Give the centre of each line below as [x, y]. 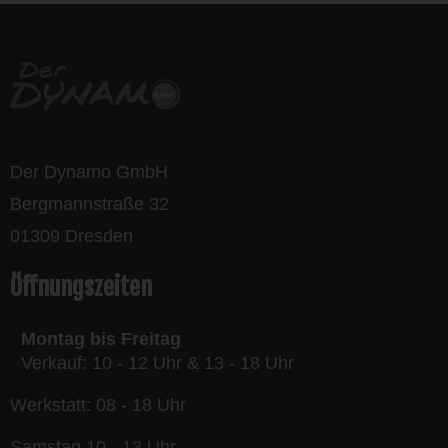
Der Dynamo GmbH [89, 172]
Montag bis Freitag [101, 339]
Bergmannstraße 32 [89, 204]
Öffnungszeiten [81, 287]
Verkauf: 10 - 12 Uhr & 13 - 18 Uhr [152, 363]
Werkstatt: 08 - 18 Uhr [98, 405]
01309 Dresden [71, 236]
